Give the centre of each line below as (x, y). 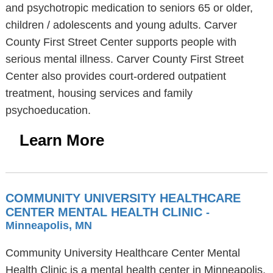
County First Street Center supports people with (121, 42)
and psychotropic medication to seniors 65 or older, (129, 8)
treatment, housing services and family (99, 93)
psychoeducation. (48, 110)
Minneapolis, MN (48, 225)
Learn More (62, 140)
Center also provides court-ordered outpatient (115, 76)
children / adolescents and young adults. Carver (121, 25)
